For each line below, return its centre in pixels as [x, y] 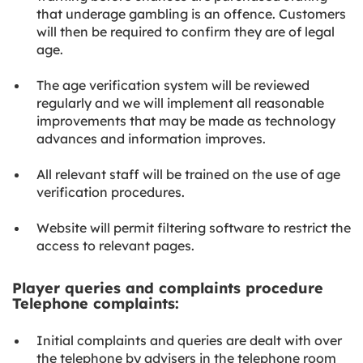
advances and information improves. [151, 139]
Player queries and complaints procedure [168, 288]
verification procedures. [111, 192]
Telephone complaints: [96, 303]
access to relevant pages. [117, 246]
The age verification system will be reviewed [173, 85]
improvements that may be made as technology [186, 121]
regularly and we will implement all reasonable [180, 103]
